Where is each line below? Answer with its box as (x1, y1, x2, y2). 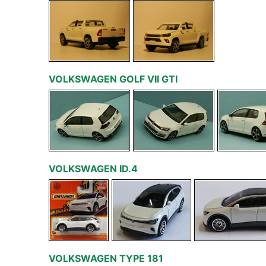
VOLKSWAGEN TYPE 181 (49, 252, 163, 264)
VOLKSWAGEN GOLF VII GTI (49, 73, 178, 85)
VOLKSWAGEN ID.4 (49, 163, 138, 175)
